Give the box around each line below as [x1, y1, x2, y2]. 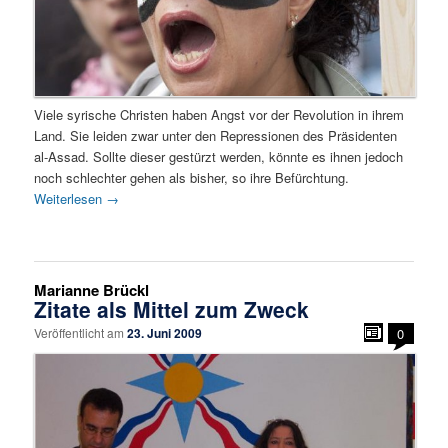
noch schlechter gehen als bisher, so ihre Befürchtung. [34, 167, 350, 187]
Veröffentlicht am [34, 324, 128, 342]
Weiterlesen [34, 188, 107, 208]
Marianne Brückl [34, 279, 150, 302]
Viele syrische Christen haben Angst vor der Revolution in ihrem [34, 104, 405, 124]
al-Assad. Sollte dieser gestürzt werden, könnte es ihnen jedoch [34, 146, 404, 166]
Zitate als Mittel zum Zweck [34, 294, 310, 325]
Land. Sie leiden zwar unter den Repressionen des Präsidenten [34, 125, 398, 145]
